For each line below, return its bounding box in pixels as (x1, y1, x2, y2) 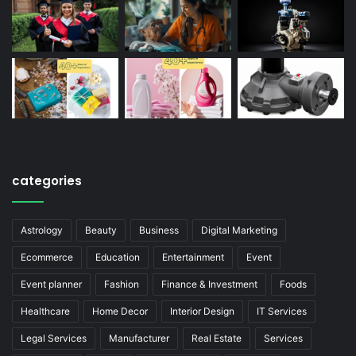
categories (12, 172, 82, 189)
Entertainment (162, 250, 224, 263)
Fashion (104, 277, 139, 290)
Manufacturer (109, 331, 169, 344)
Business (139, 223, 179, 236)
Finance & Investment (161, 277, 257, 290)
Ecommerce (21, 250, 73, 263)
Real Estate (192, 331, 242, 344)
